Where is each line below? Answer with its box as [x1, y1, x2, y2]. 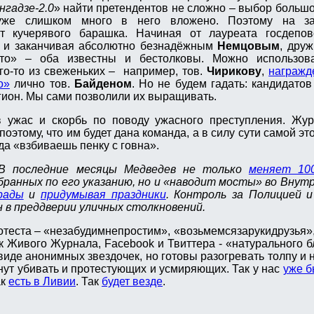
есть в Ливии [8, 275, 76, 288]
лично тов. [9, 78, 74, 90]
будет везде [102, 275, 163, 288]
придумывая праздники [41, 189, 166, 201]
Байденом [74, 78, 132, 90]
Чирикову [207, 65, 262, 78]
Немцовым [217, 40, 280, 53]
